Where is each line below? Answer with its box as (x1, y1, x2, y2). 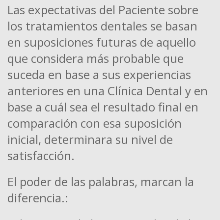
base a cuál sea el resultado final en (7, 99, 198, 115)
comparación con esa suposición (7, 115, 182, 132)
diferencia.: (7, 190, 68, 206)
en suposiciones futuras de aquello (7, 34, 196, 51)
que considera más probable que (7, 50, 184, 67)
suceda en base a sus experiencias (7, 66, 191, 83)
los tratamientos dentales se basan (7, 18, 197, 34)
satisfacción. (7, 147, 75, 164)
